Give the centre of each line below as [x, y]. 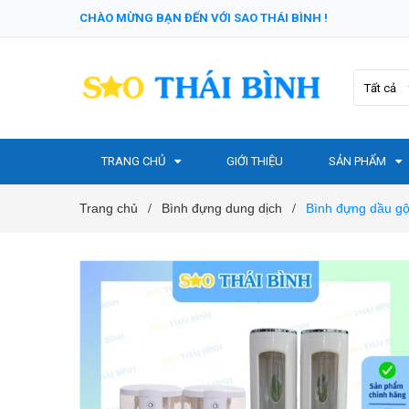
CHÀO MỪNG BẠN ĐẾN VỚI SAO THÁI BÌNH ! [204, 18]
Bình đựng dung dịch [222, 208]
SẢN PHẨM [357, 161]
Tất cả [380, 88]
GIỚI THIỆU [255, 161]
